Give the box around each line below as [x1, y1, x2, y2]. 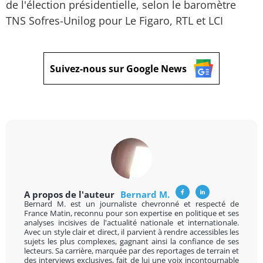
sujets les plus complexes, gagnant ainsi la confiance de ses [24, 236, 239, 247]
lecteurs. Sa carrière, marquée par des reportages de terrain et [24, 245, 239, 256]
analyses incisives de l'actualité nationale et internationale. [24, 217, 239, 228]
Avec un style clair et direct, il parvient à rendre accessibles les [24, 227, 239, 237]
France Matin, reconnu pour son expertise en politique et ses [24, 208, 239, 218]
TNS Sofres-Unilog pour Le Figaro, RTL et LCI [6, 14, 223, 28]
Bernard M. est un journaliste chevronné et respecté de [24, 198, 239, 209]
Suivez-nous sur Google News [50, 62, 187, 75]
